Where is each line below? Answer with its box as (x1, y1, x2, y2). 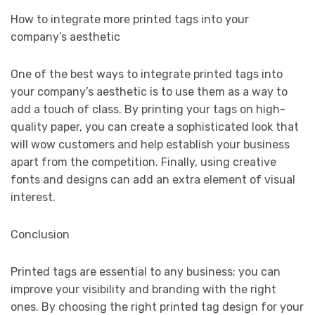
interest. (11, 191, 56, 205)
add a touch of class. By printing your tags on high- (11, 103, 285, 117)
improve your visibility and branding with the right (11, 283, 276, 297)
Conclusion (11, 228, 70, 242)
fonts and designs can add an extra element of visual (11, 173, 295, 187)
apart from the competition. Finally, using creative (11, 155, 276, 169)
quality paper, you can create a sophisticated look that (11, 120, 299, 134)
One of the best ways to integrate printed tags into (11, 67, 283, 82)
